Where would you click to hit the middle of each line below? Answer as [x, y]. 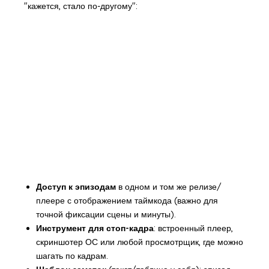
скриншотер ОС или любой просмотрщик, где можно [139, 242]
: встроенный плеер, [193, 228]
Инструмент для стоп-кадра [95, 228]
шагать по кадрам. [72, 256]
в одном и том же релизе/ [168, 187]
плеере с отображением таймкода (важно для [127, 201]
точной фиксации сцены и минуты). [106, 215]
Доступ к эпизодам [76, 187]
